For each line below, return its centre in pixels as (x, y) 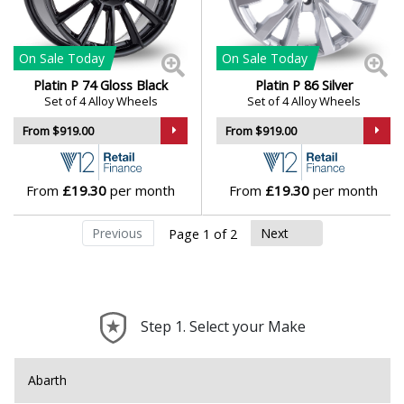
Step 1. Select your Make (223, 326)
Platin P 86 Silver (303, 85)
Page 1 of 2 (202, 234)
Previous (117, 233)
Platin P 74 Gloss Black (101, 85)
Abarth (47, 380)
